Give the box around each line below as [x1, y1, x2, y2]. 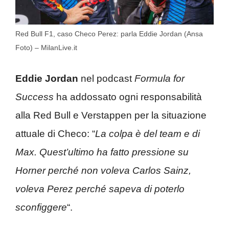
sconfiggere [15, 201, 67, 213]
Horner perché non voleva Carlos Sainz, [15, 165, 191, 176]
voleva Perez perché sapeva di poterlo [15, 183, 185, 194]
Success [15, 91, 54, 102]
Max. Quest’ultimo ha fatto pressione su [15, 146, 189, 157]
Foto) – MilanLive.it [15, 43, 77, 52]
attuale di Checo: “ [15, 128, 95, 139]
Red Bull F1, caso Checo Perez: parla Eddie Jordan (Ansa [15, 30, 203, 38]
